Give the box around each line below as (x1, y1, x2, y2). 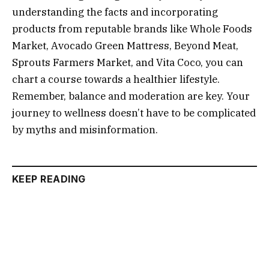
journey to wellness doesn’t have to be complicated (12, 106, 256, 120)
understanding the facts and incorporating (12, 5, 218, 19)
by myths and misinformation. (12, 123, 158, 137)
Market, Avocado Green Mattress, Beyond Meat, (12, 39, 238, 53)
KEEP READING (12, 173, 86, 186)
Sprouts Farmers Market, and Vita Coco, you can (12, 56, 243, 70)
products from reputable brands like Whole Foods (12, 22, 252, 36)
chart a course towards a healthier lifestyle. (12, 73, 220, 86)
